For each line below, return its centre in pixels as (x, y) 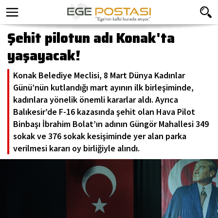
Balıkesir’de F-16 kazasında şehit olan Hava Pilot (104, 112)
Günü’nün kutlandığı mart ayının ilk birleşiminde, (103, 87)
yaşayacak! (44, 55)
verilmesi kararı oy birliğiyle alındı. (76, 148)
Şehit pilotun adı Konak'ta (91, 38)
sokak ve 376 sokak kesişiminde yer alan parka (100, 136)
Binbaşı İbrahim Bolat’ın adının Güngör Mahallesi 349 (111, 124)
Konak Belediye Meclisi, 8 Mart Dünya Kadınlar (99, 75)
